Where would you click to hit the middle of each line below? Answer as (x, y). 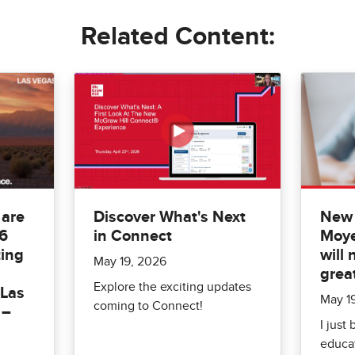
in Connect (133, 236)
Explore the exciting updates (173, 286)
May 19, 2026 (130, 261)
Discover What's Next (170, 217)
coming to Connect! (149, 305)
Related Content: (177, 37)
